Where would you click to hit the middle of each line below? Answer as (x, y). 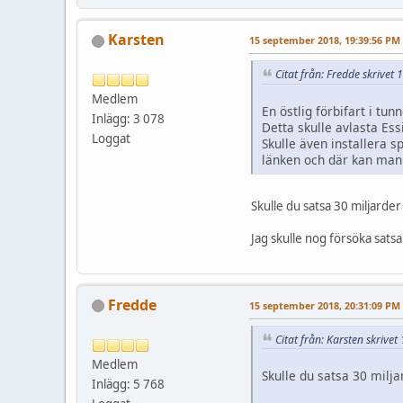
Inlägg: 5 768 (128, 384)
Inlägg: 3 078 (128, 118)
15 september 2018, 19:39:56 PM (325, 40)
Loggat (111, 138)
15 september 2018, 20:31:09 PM (325, 305)
